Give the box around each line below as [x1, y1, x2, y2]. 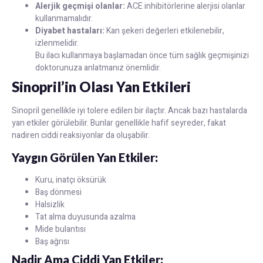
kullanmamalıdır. [35, 12, 93, 25]
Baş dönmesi [35, 186, 82, 198]
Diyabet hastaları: [35, 25, 104, 38]
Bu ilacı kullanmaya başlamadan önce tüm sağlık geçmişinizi [35, 49, 249, 62]
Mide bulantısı [35, 222, 86, 235]
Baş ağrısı [35, 235, 69, 248]
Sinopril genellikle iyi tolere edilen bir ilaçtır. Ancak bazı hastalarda [12, 104, 247, 117]
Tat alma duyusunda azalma [35, 210, 136, 223]
